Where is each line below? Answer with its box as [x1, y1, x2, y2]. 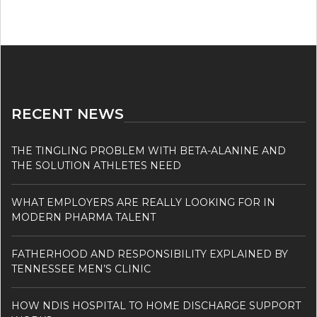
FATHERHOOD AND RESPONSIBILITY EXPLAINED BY [11, 248, 288, 261]
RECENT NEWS [11, 105, 124, 123]
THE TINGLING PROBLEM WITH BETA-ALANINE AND [11, 144, 286, 158]
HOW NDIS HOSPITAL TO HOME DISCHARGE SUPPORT [11, 299, 301, 313]
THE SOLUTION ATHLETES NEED [11, 159, 181, 173]
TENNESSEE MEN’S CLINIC [11, 263, 151, 276]
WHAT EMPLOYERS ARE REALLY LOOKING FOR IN [11, 196, 275, 209]
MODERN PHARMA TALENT [11, 211, 156, 224]
